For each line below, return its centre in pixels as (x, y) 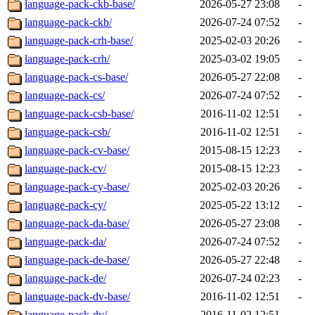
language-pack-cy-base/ (77, 187)
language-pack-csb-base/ (79, 114)
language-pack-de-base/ (77, 260)
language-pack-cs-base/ (76, 77)
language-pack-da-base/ (77, 224)
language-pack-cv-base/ (77, 150)
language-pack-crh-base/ (79, 41)
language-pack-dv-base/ (77, 297)
